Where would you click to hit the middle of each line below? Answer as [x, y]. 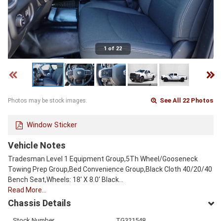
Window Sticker [52, 125]
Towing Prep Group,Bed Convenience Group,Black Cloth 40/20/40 [110, 169]
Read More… [27, 190]
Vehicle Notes [37, 145]
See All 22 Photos [186, 101]
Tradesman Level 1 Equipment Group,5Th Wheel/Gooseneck [103, 159]
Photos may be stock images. [48, 101]
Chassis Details [39, 203]
